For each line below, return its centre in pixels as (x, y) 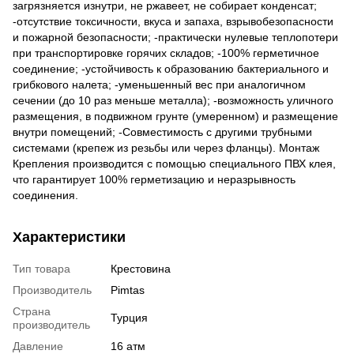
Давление (38, 346)
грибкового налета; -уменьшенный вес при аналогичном (159, 84)
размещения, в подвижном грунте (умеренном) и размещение (175, 116)
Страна (32, 311)
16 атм (128, 346)
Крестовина (141, 268)
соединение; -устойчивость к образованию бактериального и (171, 68)
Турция (129, 317)
